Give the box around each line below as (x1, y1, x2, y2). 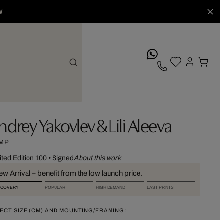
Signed (52, 154, 74, 162)
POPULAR (44, 185, 65, 190)
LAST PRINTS (146, 185, 174, 190)
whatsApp (158, 48, 191, 56)
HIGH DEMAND (95, 185, 125, 190)
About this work (73, 154, 121, 162)
